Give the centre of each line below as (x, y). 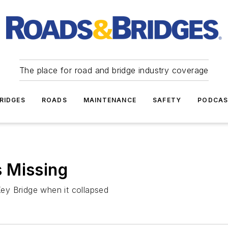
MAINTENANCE (110, 100)
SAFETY (167, 100)
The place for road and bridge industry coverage (114, 70)
